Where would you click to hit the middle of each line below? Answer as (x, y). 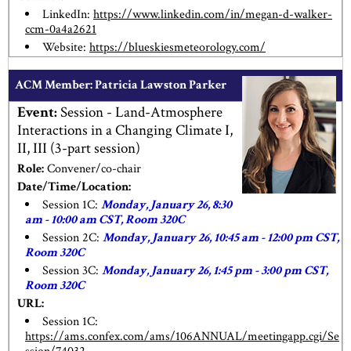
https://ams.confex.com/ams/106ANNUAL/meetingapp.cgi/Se (182, 336)
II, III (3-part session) (79, 149)
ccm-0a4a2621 (61, 29)
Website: (66, 47)
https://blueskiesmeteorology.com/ (177, 47)
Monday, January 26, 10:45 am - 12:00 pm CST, (221, 237)
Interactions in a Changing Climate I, (125, 131)
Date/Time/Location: (74, 186)
